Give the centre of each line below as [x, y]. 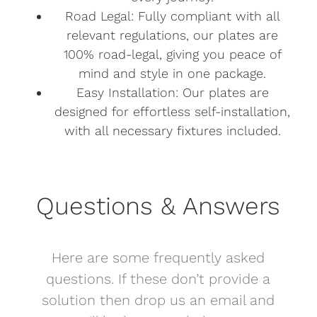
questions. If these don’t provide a [158, 279]
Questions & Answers [158, 206]
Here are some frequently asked [158, 258]
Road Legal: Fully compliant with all [172, 16]
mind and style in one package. [173, 74]
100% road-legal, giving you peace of [172, 54]
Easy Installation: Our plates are [172, 93]
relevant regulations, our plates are [173, 35]
